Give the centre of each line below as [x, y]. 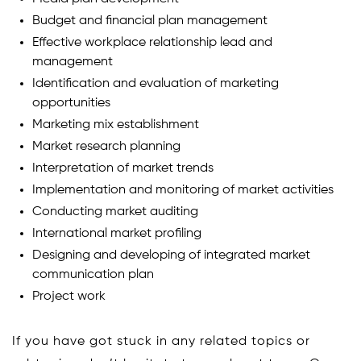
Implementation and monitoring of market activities [183, 190]
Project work [69, 296]
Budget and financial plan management [150, 21]
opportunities [71, 103]
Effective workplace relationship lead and [152, 42]
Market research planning [106, 146]
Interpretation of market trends [123, 168]
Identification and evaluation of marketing [156, 83]
